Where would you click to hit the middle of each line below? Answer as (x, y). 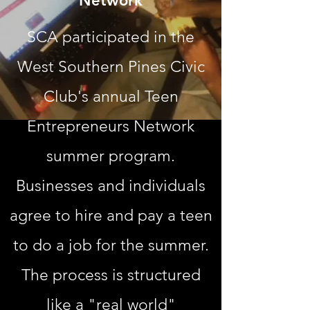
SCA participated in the (111, 37)
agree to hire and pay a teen (111, 216)
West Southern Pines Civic (111, 67)
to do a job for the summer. (111, 245)
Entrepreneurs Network (111, 126)
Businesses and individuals (111, 186)
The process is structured (111, 275)
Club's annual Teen (111, 97)
